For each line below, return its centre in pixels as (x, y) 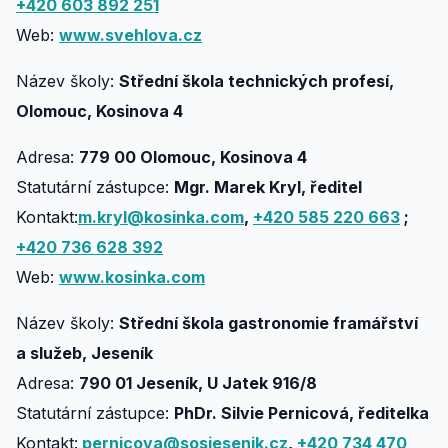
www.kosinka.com (132, 277)
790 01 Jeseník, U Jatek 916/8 (204, 383)
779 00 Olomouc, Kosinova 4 (197, 157)
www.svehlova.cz (130, 35)
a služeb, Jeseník (84, 353)
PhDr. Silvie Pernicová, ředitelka (301, 413)
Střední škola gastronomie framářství (268, 323)
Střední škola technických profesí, (256, 81)
